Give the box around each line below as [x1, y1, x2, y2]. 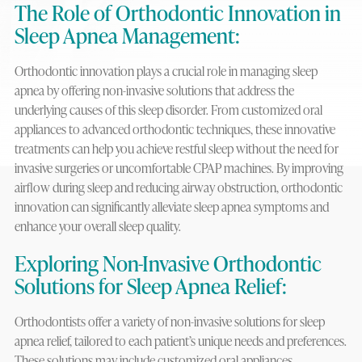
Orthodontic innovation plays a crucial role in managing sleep [14, 62, 318, 80]
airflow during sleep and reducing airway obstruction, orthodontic [14, 179, 343, 196]
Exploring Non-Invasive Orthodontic [14, 249, 322, 278]
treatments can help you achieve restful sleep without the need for [14, 140, 339, 158]
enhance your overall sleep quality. [14, 217, 183, 235]
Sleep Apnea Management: [14, 21, 240, 50]
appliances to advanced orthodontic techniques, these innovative [14, 120, 335, 138]
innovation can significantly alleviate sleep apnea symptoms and [14, 198, 329, 216]
